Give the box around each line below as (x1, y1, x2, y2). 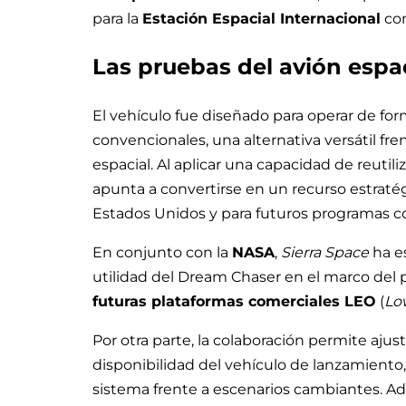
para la (92, 10, 142, 28)
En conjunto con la (92, 243, 232, 261)
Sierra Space (281, 243, 369, 261)
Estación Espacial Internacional (142, 10, 381, 28)
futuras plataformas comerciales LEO (92, 292, 376, 310)
